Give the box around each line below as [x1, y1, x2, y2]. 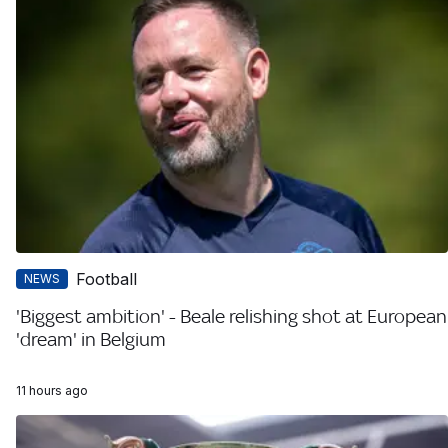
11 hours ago [16, 382, 88, 398]
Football [76, 268, 137, 289]
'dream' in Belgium [16, 327, 166, 350]
